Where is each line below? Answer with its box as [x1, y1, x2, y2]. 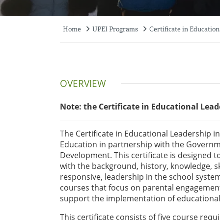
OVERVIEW [60, 77, 106, 90]
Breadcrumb [60, 30, 112, 42]
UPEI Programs [92, 25, 138, 34]
